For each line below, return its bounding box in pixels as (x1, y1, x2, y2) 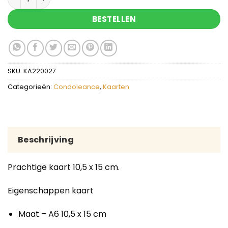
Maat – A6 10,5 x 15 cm (18, 208, 106, 220)
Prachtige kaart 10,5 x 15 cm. (8, 161, 120, 174)
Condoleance (53, 82, 100, 91)
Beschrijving (18, 134, 74, 146)
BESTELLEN (92, 13, 136, 24)
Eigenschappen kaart (8, 185, 94, 197)
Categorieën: (8, 82, 53, 91)
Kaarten (103, 82, 129, 91)
